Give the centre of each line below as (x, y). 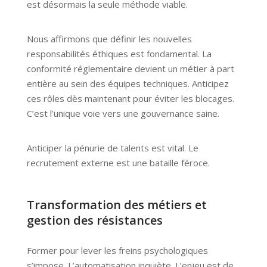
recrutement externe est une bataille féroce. (118, 163)
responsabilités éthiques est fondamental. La (119, 54)
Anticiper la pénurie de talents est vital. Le (112, 148)
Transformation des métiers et (117, 205)
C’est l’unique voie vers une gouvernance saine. (123, 114)
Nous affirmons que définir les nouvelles (109, 39)
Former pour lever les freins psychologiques (117, 251)
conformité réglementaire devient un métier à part (130, 69)
